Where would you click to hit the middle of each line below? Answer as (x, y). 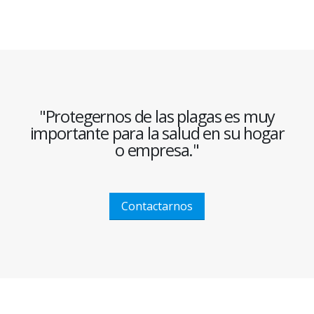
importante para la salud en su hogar (157, 133)
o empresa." (157, 150)
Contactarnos (157, 206)
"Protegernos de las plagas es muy (157, 116)
